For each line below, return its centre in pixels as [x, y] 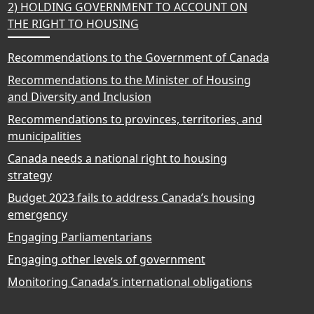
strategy [29, 175]
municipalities [44, 136]
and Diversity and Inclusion [79, 96]
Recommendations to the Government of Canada [138, 57]
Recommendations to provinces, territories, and [135, 119]
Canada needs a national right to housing [117, 158]
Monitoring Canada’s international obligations [130, 281]
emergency [37, 214]
